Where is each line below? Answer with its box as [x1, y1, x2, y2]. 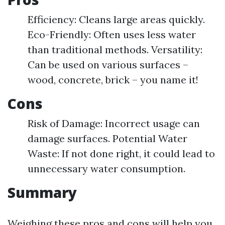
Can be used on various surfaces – [28, 58, 188, 71]
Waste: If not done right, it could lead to [28, 147, 215, 160]
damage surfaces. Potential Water [28, 132, 187, 145]
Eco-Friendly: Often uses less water [28, 28, 196, 41]
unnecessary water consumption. [28, 162, 185, 175]
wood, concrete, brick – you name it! [28, 73, 198, 86]
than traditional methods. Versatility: [28, 43, 202, 56]
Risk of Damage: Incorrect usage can [28, 117, 200, 130]
